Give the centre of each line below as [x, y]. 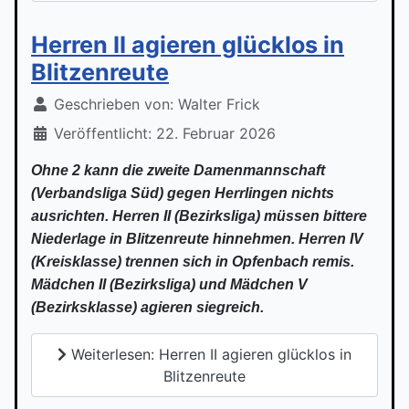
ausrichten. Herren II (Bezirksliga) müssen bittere [199, 216]
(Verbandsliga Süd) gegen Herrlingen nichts [183, 194]
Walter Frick [219, 105]
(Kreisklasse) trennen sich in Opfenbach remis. [193, 262]
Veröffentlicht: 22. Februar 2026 [165, 134]
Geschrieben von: [114, 105]
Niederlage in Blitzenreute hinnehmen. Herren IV [197, 239]
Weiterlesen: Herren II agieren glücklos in [209, 355]
